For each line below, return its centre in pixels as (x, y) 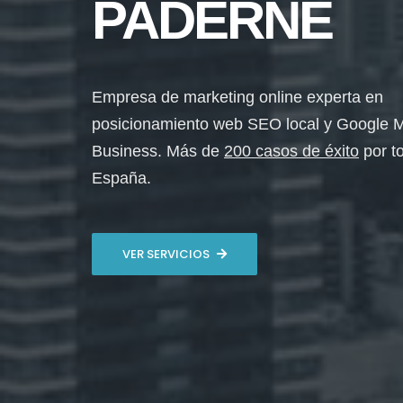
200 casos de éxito (291, 151)
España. (121, 178)
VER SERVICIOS (166, 254)
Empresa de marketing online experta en (237, 97)
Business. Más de (158, 151)
